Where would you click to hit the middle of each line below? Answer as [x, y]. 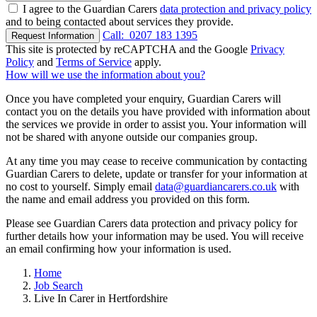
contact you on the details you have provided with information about [158, 112]
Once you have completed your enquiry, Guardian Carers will [143, 99]
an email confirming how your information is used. [119, 249]
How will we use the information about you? [105, 75]
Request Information [53, 36]
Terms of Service [94, 62]
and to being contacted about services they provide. [120, 22]
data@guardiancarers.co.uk [216, 187]
